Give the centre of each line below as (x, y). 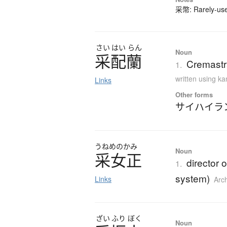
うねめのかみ (116, 146)
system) (193, 178)
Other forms (194, 95)
